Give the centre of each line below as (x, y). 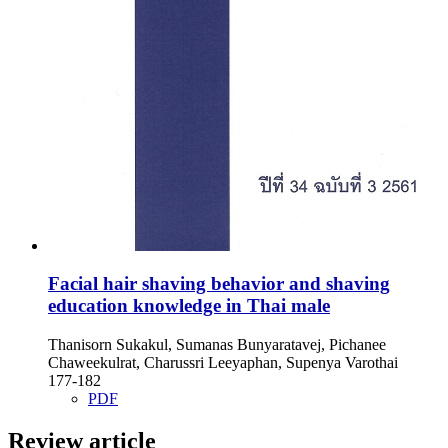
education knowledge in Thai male (189, 306)
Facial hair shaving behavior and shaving (219, 284)
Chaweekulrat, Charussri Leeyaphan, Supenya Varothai (223, 363)
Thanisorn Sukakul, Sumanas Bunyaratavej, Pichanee (217, 345)
